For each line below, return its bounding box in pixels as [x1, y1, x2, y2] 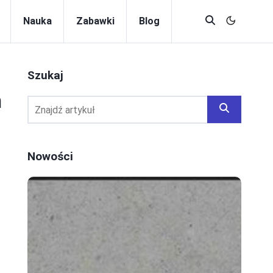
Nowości [27, 149, 73, 163]
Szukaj [27, 68, 63, 82]
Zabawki [76, 15, 115, 27]
